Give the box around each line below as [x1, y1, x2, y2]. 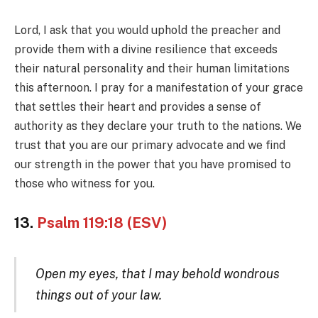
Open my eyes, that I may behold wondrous [35, 266, 280, 282]
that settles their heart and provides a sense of [14, 99, 261, 114]
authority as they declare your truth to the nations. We [14, 119, 302, 133]
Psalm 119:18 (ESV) [37, 214, 168, 232]
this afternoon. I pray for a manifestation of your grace [14, 80, 303, 94]
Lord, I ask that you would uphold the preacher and [14, 23, 280, 37]
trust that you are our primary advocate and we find [14, 138, 285, 152]
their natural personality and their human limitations [14, 61, 290, 75]
